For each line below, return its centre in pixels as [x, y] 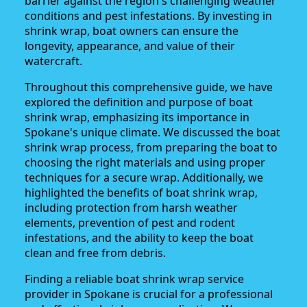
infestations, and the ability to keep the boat [139, 237]
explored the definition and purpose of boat [139, 102]
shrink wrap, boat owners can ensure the [132, 30]
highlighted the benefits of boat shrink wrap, [141, 192]
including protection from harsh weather [131, 207]
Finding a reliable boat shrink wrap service [134, 279]
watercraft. [53, 61]
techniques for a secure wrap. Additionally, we [144, 177]
